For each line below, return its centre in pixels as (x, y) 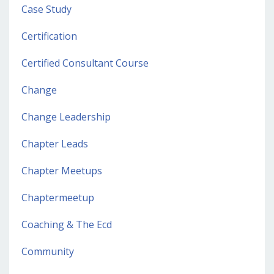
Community (48, 252)
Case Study (46, 9)
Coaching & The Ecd (67, 225)
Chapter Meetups (62, 171)
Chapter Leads (55, 144)
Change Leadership (66, 117)
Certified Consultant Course (85, 63)
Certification (49, 36)
